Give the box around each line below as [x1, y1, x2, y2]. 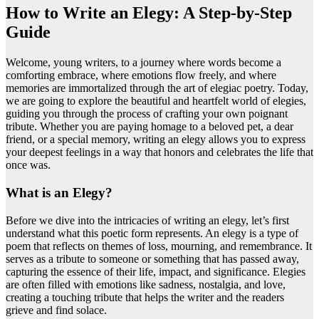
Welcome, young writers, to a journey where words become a [6, 56, 281, 69]
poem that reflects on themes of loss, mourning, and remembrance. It [6, 239, 312, 252]
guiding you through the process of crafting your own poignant [6, 108, 288, 120]
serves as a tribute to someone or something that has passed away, [6, 252, 299, 265]
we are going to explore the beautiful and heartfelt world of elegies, [6, 95, 306, 108]
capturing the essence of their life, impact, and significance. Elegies [6, 265, 305, 278]
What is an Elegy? [6, 184, 113, 200]
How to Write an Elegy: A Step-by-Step [6, 4, 292, 23]
